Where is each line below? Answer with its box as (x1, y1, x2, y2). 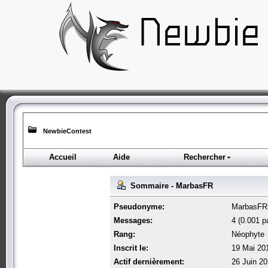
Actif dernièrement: (114, 257, 184, 266)
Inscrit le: (114, 243, 148, 252)
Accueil (49, 153, 77, 162)
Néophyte (232, 229, 264, 239)
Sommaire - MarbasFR (126, 181, 213, 190)
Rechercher (183, 153, 226, 162)
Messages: (114, 215, 153, 225)
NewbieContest (43, 127, 92, 135)
